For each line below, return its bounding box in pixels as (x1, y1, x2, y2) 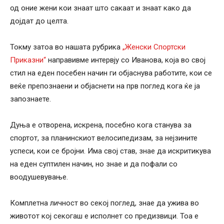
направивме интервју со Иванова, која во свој (46, 55, 205, 64)
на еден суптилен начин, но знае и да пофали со (10, 159, 177, 168)
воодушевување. (10, 172, 68, 181)
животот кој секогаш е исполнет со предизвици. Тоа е (10, 211, 198, 220)
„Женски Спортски (120, 42, 185, 51)
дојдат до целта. (10, 16, 68, 25)
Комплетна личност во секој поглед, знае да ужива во (10, 198, 199, 207)
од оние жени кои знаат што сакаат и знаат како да (10, 3, 191, 12)
